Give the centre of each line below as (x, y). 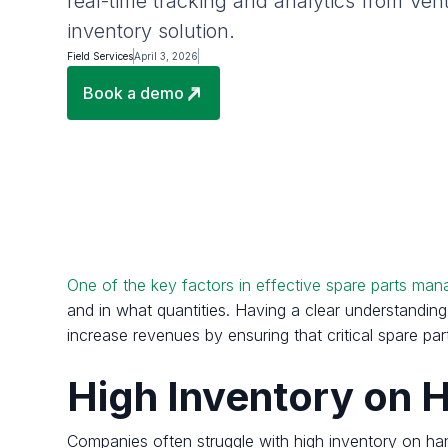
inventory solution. (151, 31)
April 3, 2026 (166, 56)
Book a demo (134, 93)
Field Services (100, 56)
